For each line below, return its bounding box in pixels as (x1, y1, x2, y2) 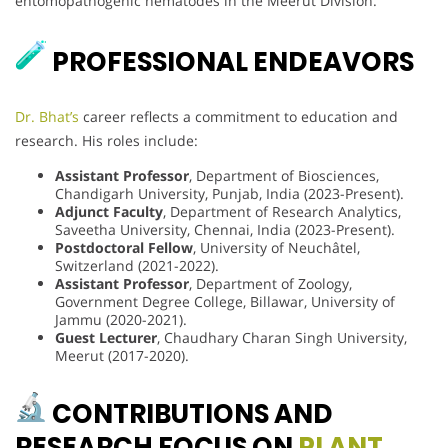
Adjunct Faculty (55, 201, 163, 221)
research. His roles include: (15, 130, 198, 150)
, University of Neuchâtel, (193, 237, 360, 257)
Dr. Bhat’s (15, 106, 79, 126)
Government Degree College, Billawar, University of (55, 291, 395, 311)
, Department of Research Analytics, (163, 201, 401, 221)
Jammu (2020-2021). (55, 309, 187, 329)
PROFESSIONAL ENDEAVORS (47, 43, 414, 80)
